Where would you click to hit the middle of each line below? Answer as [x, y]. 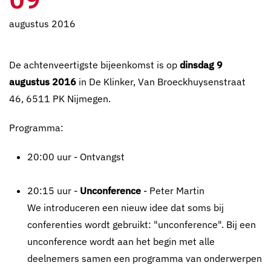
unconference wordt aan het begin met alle [121, 241]
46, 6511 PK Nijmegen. [60, 99]
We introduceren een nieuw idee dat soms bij [126, 207]
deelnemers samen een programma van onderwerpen [145, 258]
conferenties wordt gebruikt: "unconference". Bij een [142, 224]
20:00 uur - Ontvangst [76, 157]
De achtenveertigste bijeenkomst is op [94, 65]
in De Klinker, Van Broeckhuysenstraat [161, 82]
